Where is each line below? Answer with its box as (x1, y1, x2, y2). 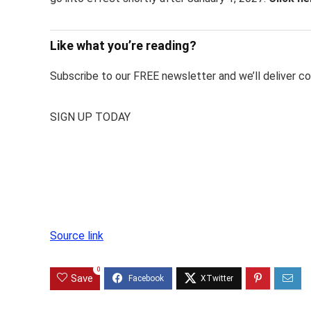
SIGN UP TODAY (50, 110, 131, 124)
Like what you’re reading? (50, 38, 196, 53)
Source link (50, 229, 103, 243)
